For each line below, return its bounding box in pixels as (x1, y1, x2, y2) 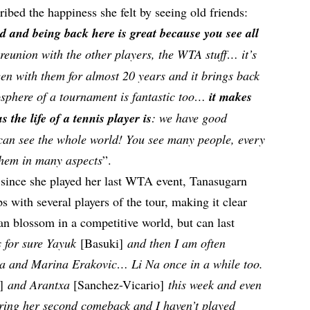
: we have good (152, 109, 228, 126)
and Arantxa (8, 275, 74, 293)
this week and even (164, 275, 262, 293)
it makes (209, 87, 253, 105)
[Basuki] (76, 234, 128, 251)
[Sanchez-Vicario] (73, 275, 165, 293)
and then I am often (127, 234, 226, 251)
